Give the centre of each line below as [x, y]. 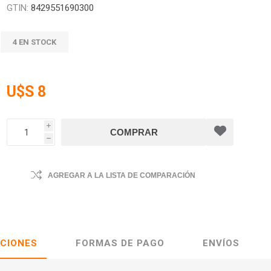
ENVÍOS [221, 243]
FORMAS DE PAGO [120, 243]
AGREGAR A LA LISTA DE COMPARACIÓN [122, 175]
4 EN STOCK [35, 42]
